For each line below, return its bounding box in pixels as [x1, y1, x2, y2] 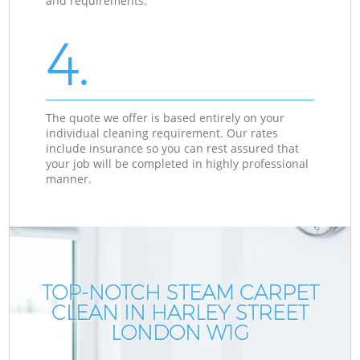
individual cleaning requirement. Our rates [46, 125, 279, 141]
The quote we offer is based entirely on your [46, 109, 285, 125]
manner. [46, 170, 92, 186]
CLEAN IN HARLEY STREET [51, 300, 309, 325]
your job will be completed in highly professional [46, 155, 309, 171]
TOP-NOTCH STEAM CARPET [41, 280, 319, 305]
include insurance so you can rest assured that [46, 140, 300, 156]
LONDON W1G [111, 320, 249, 345]
